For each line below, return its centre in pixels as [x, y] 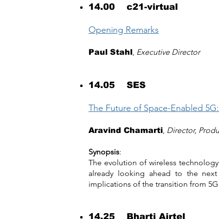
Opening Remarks [124, 30]
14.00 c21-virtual [133, 7]
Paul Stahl [110, 52]
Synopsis [104, 152]
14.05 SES [117, 85]
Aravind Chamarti [126, 130]
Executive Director [168, 52]
